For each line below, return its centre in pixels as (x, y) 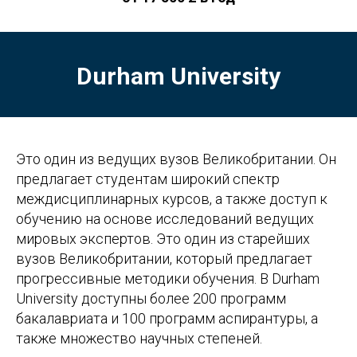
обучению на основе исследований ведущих (165, 219)
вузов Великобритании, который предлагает (164, 259)
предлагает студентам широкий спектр (148, 179)
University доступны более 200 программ (151, 299)
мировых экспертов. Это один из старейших (163, 239)
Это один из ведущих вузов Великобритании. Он (176, 159)
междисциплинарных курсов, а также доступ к (172, 199)
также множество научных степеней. (139, 339)
